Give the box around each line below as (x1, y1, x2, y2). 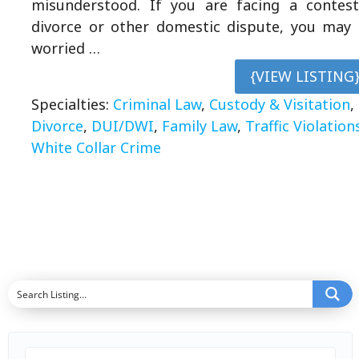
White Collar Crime (31, 137, 161, 157)
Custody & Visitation (209, 94, 350, 114)
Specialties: (31, 94, 113, 114)
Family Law (162, 115, 237, 135)
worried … (31, 38, 100, 58)
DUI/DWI (91, 115, 154, 135)
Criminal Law (113, 94, 201, 114)
